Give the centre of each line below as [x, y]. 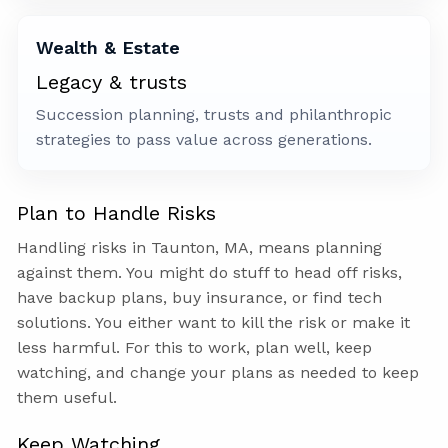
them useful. [67, 398]
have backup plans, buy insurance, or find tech [200, 298]
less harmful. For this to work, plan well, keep [195, 348]
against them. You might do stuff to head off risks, [210, 273]
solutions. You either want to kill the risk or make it [214, 323]
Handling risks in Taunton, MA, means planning [200, 248]
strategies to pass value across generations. [204, 140]
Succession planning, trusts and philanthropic [214, 115]
